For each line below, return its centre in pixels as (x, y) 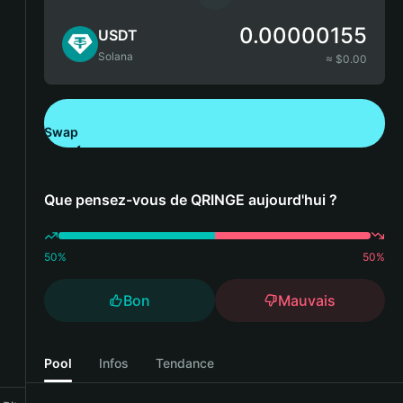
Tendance (185, 363)
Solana (116, 56)
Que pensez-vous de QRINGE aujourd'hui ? (191, 200)
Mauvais (307, 300)
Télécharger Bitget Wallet (165, 155)
